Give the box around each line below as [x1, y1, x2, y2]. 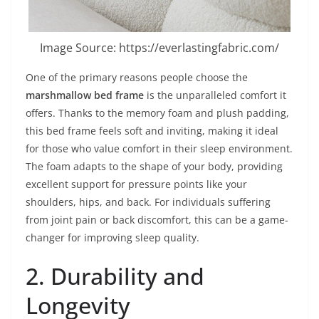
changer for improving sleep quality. [26, 230, 199, 244]
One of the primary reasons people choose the [26, 70, 248, 84]
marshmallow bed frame [26, 88, 144, 102]
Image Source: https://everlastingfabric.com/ [40, 39, 279, 56]
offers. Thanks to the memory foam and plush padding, [26, 105, 289, 120]
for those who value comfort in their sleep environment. [26, 141, 293, 155]
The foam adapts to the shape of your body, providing [26, 159, 283, 173]
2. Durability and [26, 260, 204, 291]
